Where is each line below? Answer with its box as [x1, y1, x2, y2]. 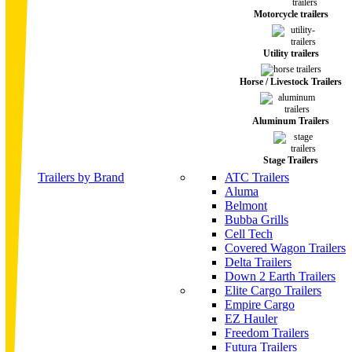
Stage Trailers [263, 155, 318, 166]
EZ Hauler [225, 312, 277, 325]
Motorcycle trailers [253, 9, 328, 20]
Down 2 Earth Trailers [225, 269, 335, 283]
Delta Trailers [225, 255, 291, 269]
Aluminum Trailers [252, 115, 329, 126]
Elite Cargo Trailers [225, 284, 321, 297]
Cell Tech [225, 227, 273, 240]
